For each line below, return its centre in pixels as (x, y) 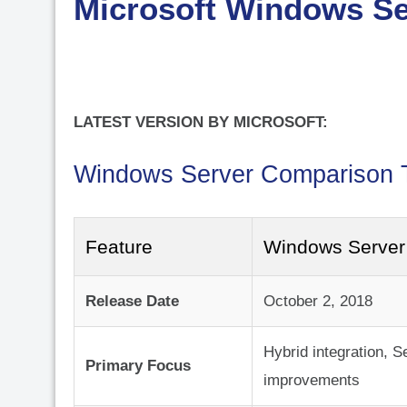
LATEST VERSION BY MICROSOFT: (201, 123)
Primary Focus (138, 366)
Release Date (132, 302)
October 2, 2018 (318, 302)
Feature (119, 247)
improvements (312, 381)
